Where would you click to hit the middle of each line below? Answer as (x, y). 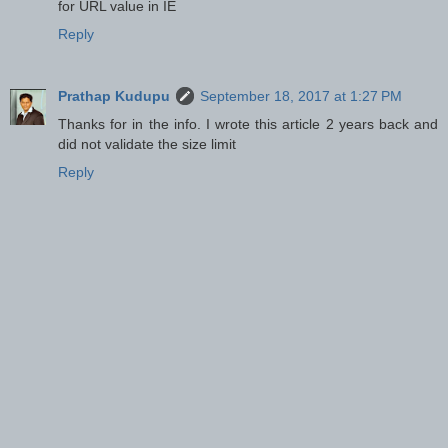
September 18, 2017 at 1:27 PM (301, 95)
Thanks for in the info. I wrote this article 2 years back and (248, 123)
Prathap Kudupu (114, 95)
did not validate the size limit (147, 143)
